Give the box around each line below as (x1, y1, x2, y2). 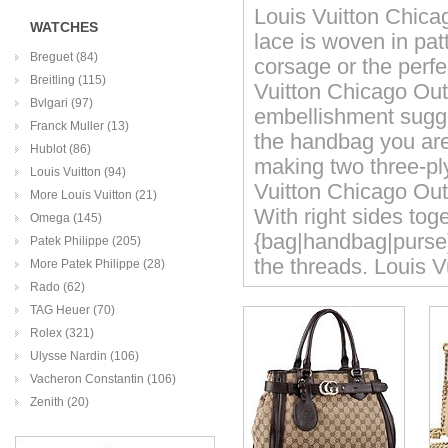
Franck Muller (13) (30, 119, 129, 133)
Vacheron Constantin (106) (30, 372, 176, 386)
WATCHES (30, 19, 98, 35)
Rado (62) (30, 280, 85, 294)
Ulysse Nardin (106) (30, 349, 139, 363)
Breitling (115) (30, 73, 106, 87)
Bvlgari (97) (30, 96, 93, 110)
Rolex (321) (30, 326, 94, 340)
